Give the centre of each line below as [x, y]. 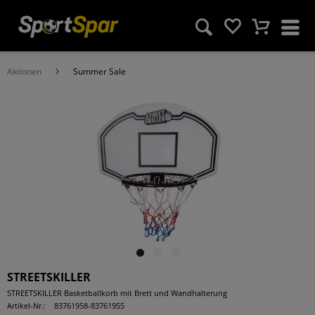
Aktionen [24, 71]
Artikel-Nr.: [26, 306]
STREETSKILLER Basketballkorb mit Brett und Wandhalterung [117, 293]
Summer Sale [99, 71]
